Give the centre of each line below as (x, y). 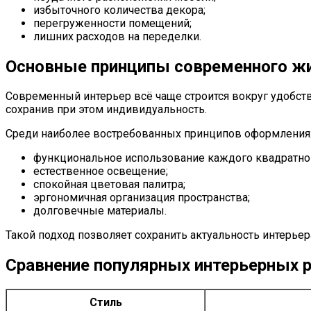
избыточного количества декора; (119, 10)
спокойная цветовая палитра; (109, 185)
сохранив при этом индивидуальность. (106, 110)
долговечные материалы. (100, 211)
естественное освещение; (101, 171)
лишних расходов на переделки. (117, 36)
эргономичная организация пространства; (142, 198)
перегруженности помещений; (112, 23)
